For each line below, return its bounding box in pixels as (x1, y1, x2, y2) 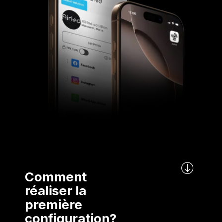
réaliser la (25, 182, 86, 198)
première (25, 196, 82, 212)
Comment (25, 168, 87, 184)
